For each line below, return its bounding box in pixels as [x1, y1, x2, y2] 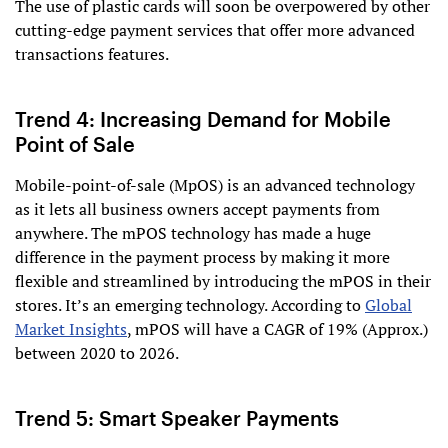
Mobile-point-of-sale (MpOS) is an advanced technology [15, 174, 415, 197]
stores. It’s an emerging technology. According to [15, 294, 365, 317]
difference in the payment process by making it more [15, 246, 390, 269]
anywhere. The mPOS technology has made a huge [15, 222, 371, 245]
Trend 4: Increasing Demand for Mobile [15, 107, 391, 132]
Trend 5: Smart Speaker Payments [15, 406, 339, 431]
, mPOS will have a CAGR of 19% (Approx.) [127, 318, 428, 341]
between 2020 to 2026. [15, 342, 179, 365]
